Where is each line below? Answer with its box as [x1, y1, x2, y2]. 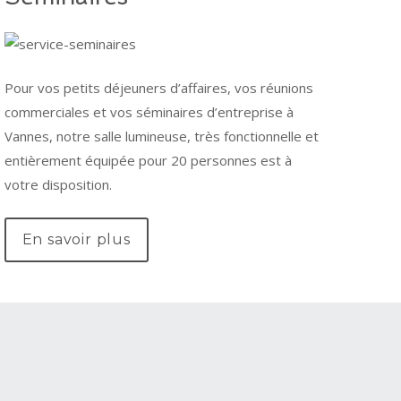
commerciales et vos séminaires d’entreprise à [4, 103, 294, 122]
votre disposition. [4, 175, 112, 194]
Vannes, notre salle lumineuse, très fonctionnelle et [4, 127, 319, 146]
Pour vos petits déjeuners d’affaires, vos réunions [4, 79, 313, 98]
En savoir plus [21, 230, 131, 248]
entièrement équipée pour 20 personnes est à [4, 151, 292, 170]
